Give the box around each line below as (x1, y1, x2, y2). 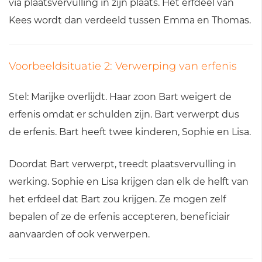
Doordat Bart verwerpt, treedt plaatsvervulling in (9, 158, 236, 170)
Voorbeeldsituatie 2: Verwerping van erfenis (9, 59, 237, 73)
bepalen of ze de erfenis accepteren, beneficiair (9, 211, 230, 222)
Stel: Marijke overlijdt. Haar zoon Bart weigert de (9, 91, 232, 102)
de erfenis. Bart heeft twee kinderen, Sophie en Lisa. (9, 126, 251, 137)
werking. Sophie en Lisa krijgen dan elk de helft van (9, 175, 249, 187)
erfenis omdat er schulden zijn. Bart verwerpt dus (9, 108, 239, 120)
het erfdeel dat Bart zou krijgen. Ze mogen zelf (9, 193, 226, 205)
